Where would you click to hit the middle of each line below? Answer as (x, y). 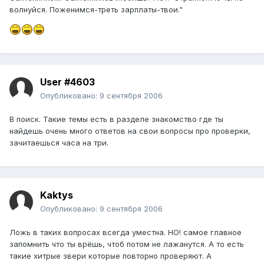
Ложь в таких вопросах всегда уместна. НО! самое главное (126, 232)
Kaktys (57, 195)
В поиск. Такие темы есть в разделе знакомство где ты (116, 119)
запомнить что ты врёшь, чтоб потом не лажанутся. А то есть (127, 244)
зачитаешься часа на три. (59, 143)
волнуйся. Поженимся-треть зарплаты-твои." (96, 10)
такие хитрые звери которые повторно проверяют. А (110, 256)
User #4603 (67, 82)
